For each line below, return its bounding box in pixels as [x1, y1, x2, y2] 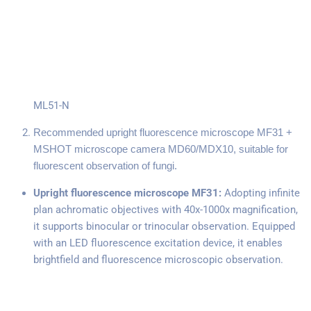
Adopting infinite [221, 186, 300, 199]
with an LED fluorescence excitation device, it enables [33, 236, 283, 249]
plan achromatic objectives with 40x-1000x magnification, [33, 203, 298, 216]
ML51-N [33, 99, 69, 112]
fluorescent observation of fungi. [33, 159, 177, 171]
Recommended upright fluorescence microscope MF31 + [33, 126, 292, 138]
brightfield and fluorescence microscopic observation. [33, 253, 283, 266]
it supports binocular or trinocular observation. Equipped [33, 219, 295, 233]
